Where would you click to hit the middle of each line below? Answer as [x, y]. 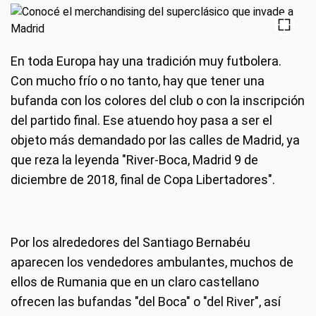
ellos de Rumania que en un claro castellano [135, 282]
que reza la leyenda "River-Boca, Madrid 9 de [134, 160]
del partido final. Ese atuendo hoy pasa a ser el [141, 120]
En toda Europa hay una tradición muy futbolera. [146, 61]
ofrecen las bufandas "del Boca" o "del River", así [146, 302]
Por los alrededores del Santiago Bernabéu [130, 242]
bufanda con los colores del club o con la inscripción [158, 101]
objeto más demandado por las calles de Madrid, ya [155, 140]
